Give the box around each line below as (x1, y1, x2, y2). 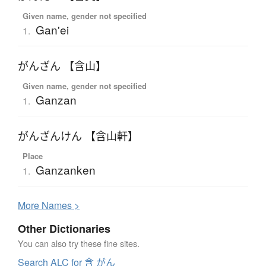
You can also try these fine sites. (18, 237, 140, 250)
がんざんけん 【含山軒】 (18, 129, 138, 144)
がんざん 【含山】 (18, 59, 106, 74)
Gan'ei (35, 21, 69, 38)
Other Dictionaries (18, 221, 110, 237)
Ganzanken (35, 161, 96, 178)
